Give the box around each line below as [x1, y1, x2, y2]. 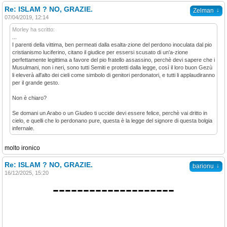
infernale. [12, 125, 34, 131]
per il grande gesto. [12, 80, 59, 86]
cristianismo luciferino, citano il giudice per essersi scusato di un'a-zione [12, 49, 188, 55]
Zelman [193, 7, 214, 14]
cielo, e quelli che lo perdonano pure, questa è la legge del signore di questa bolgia [12, 118, 212, 124]
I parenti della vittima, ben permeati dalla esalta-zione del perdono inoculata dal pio [12, 42, 212, 48]
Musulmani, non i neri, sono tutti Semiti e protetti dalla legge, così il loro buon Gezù [12, 64, 212, 70]
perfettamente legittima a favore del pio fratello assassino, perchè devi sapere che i [12, 57, 215, 63]
